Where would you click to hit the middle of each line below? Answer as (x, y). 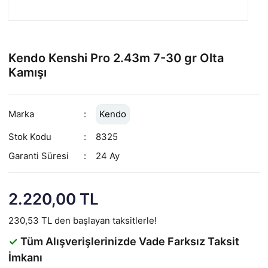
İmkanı (25, 257)
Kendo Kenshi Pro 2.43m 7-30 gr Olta (116, 58)
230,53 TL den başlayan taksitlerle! (83, 220)
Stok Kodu (30, 136)
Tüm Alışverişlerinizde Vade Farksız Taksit (129, 241)
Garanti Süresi (39, 156)
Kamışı (28, 72)
